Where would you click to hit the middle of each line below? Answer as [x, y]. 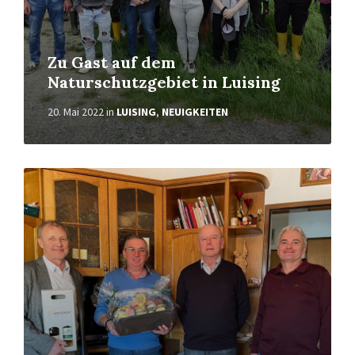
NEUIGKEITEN [195, 112]
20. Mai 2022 [76, 112]
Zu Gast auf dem [112, 62]
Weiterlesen [56, 174]
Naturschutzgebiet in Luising [164, 82]
